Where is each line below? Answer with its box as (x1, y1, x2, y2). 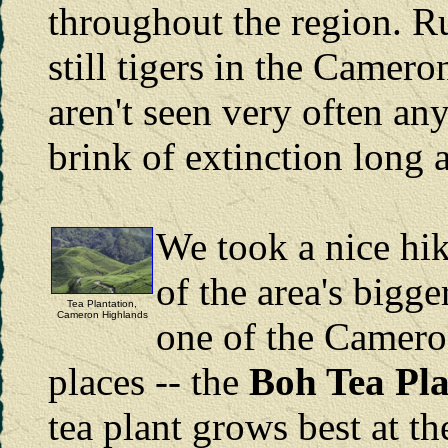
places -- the (48, 359, 249, 403)
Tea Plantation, (67, 297, 137, 309)
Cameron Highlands (56, 308, 148, 320)
